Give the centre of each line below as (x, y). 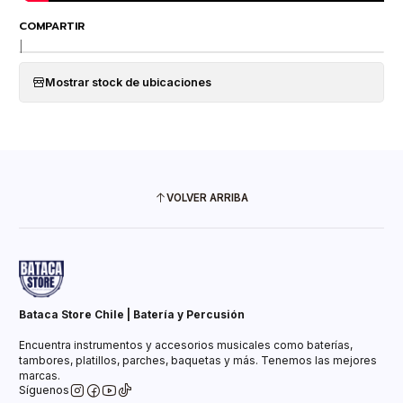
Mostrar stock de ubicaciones (128, 82)
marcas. (40, 375)
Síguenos (44, 390)
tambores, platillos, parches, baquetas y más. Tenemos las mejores (198, 360)
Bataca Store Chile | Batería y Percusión (132, 314)
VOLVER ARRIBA (207, 198)
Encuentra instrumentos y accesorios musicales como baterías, (186, 345)
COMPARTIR (52, 27)
